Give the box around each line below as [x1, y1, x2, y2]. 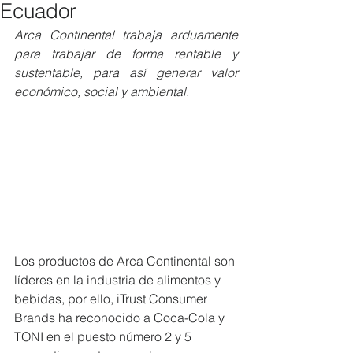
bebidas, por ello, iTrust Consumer [14, 290, 210, 307]
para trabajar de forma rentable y [14, 46, 238, 61]
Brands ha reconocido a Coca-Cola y [14, 309, 228, 325]
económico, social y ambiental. [14, 84, 189, 99]
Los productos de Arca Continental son [14, 252, 238, 269]
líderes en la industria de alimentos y [14, 271, 224, 288]
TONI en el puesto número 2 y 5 [14, 328, 195, 344]
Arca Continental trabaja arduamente [14, 27, 238, 43]
